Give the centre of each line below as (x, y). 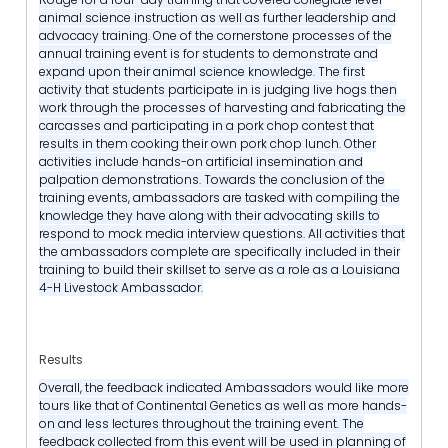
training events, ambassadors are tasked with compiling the (219, 198)
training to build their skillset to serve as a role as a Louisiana (219, 270)
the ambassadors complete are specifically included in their (219, 252)
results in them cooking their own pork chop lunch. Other (207, 144)
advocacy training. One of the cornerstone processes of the (215, 36)
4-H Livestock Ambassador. (121, 288)
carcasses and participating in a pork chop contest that (206, 126)
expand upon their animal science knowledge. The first (202, 72)
